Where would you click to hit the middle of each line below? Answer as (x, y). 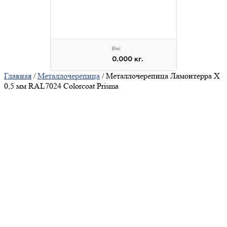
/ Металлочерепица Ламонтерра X (160, 76)
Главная (18, 76)
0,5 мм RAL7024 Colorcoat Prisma (61, 86)
